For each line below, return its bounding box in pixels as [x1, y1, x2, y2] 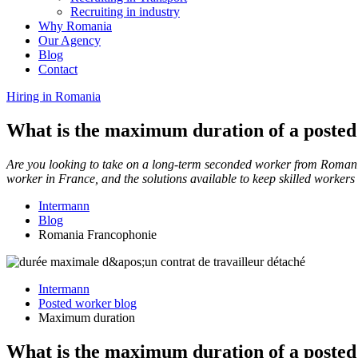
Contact [38, 62, 78, 76]
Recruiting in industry [70, 5, 180, 18]
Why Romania [38, 19, 112, 33]
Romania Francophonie [38, 227, 157, 241]
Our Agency [38, 34, 101, 47]
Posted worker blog [38, 296, 137, 310]
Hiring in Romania [6, 89, 101, 103]
